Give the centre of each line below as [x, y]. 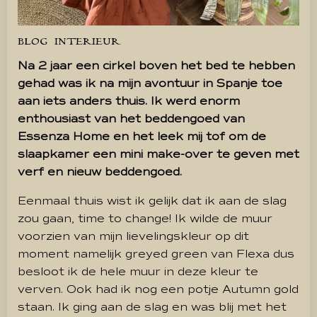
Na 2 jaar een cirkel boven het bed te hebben [156, 65]
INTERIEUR [87, 41]
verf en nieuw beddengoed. [100, 172]
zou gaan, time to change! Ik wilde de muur [145, 218]
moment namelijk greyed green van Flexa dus [156, 254]
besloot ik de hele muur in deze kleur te [138, 271]
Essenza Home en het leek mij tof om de [142, 136]
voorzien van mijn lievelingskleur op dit [133, 236]
